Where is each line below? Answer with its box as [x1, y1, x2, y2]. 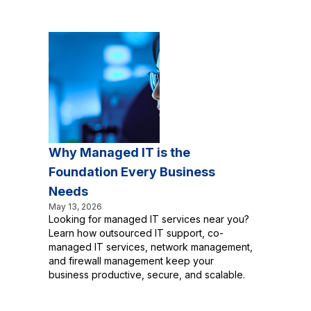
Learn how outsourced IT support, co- [49, 227, 224, 239]
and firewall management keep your [49, 255, 214, 267]
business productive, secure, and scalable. [49, 269, 245, 280]
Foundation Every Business [49, 165, 215, 179]
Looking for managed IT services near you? [49, 213, 249, 225]
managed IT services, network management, [49, 241, 253, 253]
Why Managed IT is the [49, 145, 190, 160]
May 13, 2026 [49, 201, 102, 212]
